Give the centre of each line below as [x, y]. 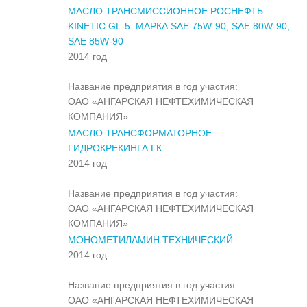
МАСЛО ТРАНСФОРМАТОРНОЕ [140, 133]
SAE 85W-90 [96, 41]
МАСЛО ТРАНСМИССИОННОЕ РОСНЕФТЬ [165, 11]
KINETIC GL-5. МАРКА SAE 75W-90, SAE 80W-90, [179, 26]
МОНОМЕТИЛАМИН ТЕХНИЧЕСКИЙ [150, 240]
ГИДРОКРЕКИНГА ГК [115, 148]
